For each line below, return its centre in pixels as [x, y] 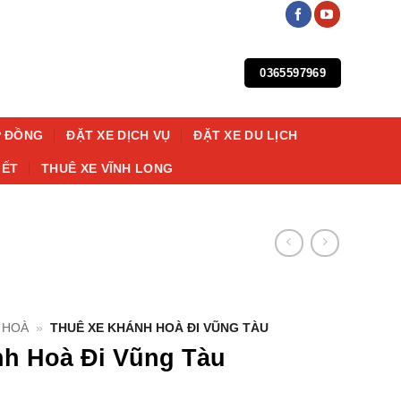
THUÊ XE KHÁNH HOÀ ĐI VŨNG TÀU [159, 328]
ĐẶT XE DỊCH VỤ [119, 135]
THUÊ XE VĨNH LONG [107, 168]
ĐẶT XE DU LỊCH [246, 135]
